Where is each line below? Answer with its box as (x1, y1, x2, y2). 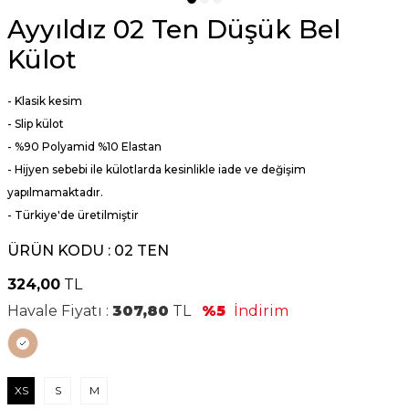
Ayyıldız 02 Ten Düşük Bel (7, 14, 341, 45)
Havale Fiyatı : (7, 302, 112, 320)
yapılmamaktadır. (7, 185, 103, 199)
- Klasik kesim (7, 94, 82, 108)
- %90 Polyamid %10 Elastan (7, 140, 162, 153)
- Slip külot (7, 117, 64, 131)
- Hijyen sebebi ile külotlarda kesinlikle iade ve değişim (7, 163, 306, 176)
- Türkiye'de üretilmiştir (7, 208, 139, 222)
